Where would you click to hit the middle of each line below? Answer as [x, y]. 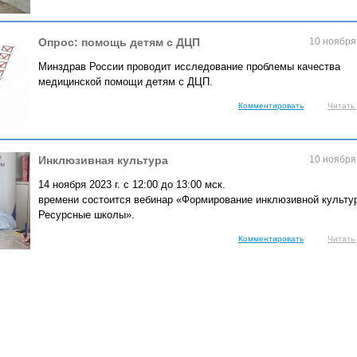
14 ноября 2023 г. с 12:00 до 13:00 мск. [132, 184]
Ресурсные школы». [86, 214]
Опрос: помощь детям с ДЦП [119, 42]
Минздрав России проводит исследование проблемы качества [189, 66]
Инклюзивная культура [103, 160]
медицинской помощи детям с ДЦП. [126, 81]
